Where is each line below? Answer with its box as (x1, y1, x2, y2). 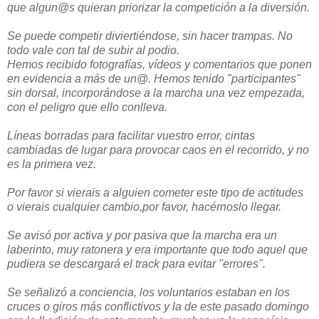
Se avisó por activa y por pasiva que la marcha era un (7, 229, 277, 242)
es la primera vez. (7, 158, 96, 171)
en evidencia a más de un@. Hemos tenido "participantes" (7, 73, 300, 85)
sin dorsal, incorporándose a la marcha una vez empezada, (7, 87, 305, 100)
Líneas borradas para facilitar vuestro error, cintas (7, 130, 255, 142)
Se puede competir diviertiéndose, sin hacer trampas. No (7, 30, 293, 43)
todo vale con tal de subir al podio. (7, 44, 179, 57)
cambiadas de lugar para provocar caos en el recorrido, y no (7, 144, 309, 157)
